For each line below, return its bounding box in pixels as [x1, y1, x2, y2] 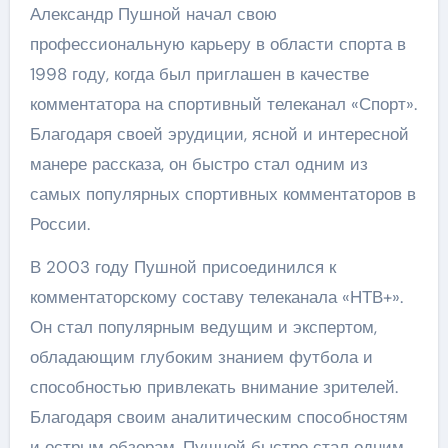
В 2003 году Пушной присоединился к [29, 255, 336, 278]
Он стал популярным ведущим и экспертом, [29, 315, 377, 338]
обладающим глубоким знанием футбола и [29, 345, 373, 368]
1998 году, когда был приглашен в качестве [29, 62, 369, 85]
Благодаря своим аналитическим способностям [29, 405, 408, 428]
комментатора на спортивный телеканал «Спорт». [29, 92, 417, 115]
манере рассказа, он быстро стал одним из [29, 152, 368, 175]
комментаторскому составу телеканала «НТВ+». [29, 285, 403, 308]
